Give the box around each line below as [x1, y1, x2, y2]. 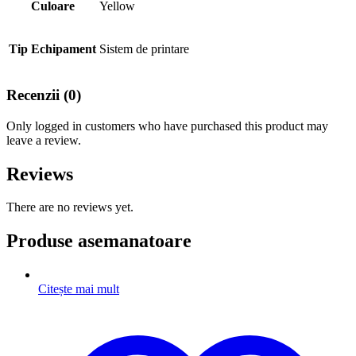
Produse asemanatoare [6, 230, 192, 252]
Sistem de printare [99, 42, 189, 56]
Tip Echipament [9, 42, 96, 56]
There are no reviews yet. [6, 200, 133, 215]
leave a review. [6, 133, 81, 147]
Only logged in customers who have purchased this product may [6, 118, 328, 133]
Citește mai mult [38, 282, 119, 296]
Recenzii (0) [6, 86, 81, 103]
